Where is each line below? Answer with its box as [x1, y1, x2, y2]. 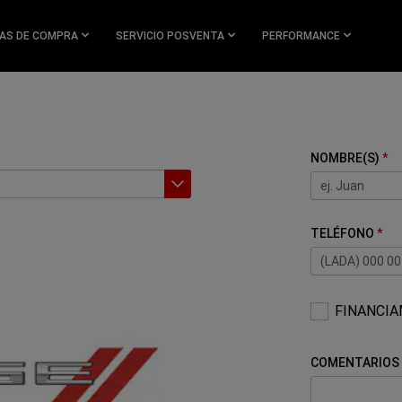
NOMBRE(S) [310, 151, 380, 165]
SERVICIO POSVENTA [116, 30, 224, 42]
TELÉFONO [310, 226, 375, 240]
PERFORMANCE [262, 30, 340, 42]
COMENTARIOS [310, 355, 400, 370]
